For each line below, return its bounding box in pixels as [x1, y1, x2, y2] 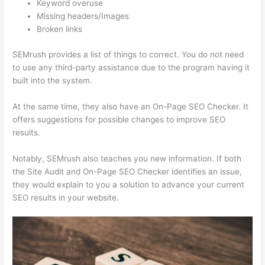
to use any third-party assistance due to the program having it [12, 62, 250, 72]
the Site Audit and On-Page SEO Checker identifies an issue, [12, 166, 243, 176]
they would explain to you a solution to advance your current [12, 179, 245, 189]
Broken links [37, 24, 83, 34]
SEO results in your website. [12, 192, 119, 202]
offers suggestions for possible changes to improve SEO [12, 114, 226, 124]
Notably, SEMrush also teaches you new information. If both [12, 153, 242, 163]
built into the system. [12, 75, 93, 85]
